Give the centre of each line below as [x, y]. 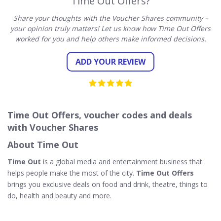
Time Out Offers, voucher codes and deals [100, 115]
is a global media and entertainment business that [122, 162]
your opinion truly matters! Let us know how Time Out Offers [110, 28]
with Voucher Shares [53, 127]
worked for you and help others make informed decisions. [110, 39]
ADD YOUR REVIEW [110, 62]
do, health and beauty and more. [59, 196]
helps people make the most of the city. [72, 173]
